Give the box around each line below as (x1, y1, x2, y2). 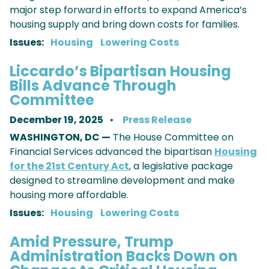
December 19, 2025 (10, 113, 105, 127)
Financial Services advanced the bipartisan (10, 145, 214, 159)
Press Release (122, 113, 192, 127)
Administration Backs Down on (10, 246, 238, 267)
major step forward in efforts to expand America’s (10, 3, 247, 17)
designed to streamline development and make (10, 174, 235, 188)
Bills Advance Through (10, 76, 177, 96)
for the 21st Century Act (10, 159, 129, 174)
